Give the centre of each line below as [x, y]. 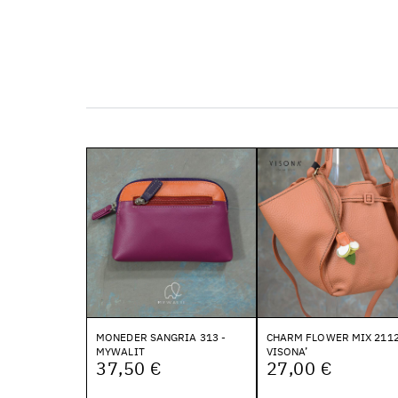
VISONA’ [287, 351]
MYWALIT [120, 351]
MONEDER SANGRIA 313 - [161, 337]
